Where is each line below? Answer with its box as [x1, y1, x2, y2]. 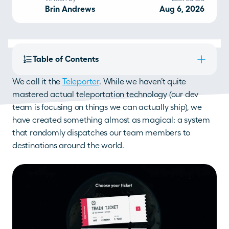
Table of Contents [33, 54, 99, 64]
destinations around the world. [12, 141, 125, 150]
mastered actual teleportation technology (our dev [12, 89, 199, 99]
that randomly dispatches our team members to [12, 128, 191, 138]
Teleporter [62, 77, 100, 86]
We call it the [12, 77, 63, 86]
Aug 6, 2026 [159, 4, 204, 14]
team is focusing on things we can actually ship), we [12, 102, 202, 112]
